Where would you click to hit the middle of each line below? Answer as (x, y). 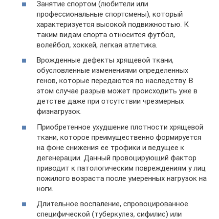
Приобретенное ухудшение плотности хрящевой (120, 127)
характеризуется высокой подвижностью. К (113, 24)
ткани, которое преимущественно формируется (119, 137)
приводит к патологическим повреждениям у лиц (121, 168)
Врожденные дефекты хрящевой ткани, (105, 60)
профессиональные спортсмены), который (110, 14)
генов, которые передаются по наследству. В (115, 81)
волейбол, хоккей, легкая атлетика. (97, 45)
